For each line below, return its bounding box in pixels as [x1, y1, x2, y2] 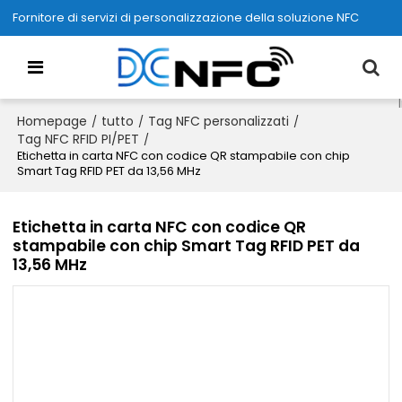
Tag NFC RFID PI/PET [17, 130, 140, 148]
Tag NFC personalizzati [148, 112, 290, 130]
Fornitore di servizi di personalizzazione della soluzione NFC [13, 9, 360, 26]
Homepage [17, 112, 88, 130]
